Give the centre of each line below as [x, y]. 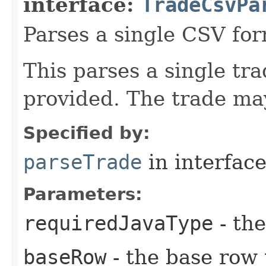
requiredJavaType [118, 223]
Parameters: [83, 194]
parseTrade [83, 162]
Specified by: [87, 133]
